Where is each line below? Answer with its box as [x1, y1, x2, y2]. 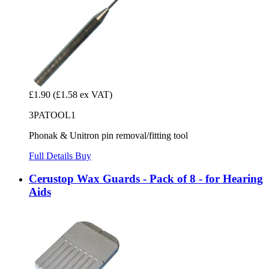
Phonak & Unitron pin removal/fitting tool [29, 130, 188, 141]
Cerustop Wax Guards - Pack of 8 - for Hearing [29, 172, 263, 186]
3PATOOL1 [29, 109, 76, 120]
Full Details [29, 150, 75, 161]
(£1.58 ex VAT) [53, 89, 112, 100]
